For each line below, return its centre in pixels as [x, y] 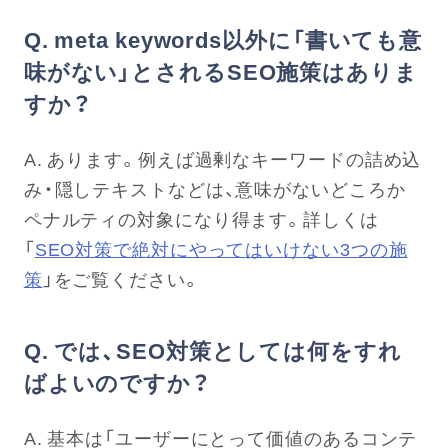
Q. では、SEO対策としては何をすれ [212, 350]
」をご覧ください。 [121, 279]
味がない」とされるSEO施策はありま [220, 71]
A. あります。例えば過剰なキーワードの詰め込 [222, 159]
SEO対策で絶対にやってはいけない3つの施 [221, 249]
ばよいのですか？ [116, 382]
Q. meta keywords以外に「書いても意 [223, 39]
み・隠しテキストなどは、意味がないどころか [214, 189]
